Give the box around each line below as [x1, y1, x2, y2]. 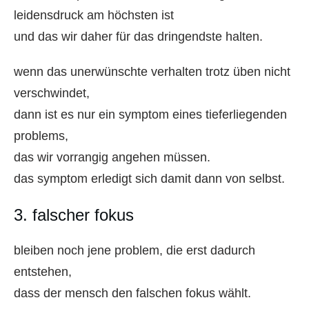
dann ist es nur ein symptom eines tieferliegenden [14, 107, 287, 121]
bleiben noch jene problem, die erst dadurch [14, 243, 255, 257]
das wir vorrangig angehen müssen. [14, 150, 210, 164]
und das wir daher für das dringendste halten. [14, 29, 263, 43]
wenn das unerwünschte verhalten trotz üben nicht [14, 64, 290, 79]
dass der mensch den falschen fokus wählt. [14, 286, 251, 300]
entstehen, [14, 264, 72, 279]
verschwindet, [14, 86, 90, 100]
